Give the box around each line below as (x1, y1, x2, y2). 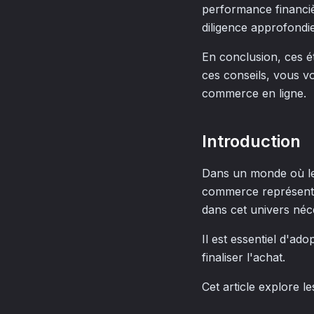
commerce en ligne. (202, 86, 306, 100)
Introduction (202, 131, 301, 151)
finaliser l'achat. (202, 250, 285, 264)
